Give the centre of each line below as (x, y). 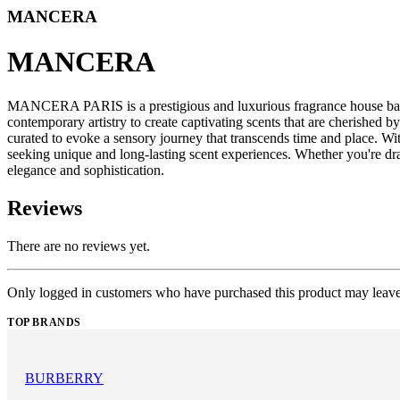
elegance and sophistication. (86, 170)
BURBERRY (64, 378)
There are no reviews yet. (79, 246)
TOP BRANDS (44, 322)
